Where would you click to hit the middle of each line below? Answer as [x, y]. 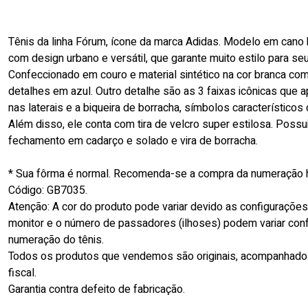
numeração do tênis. [56, 240]
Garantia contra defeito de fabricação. [97, 289]
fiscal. [22, 273]
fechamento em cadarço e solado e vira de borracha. [133, 141]
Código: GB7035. [48, 190]
